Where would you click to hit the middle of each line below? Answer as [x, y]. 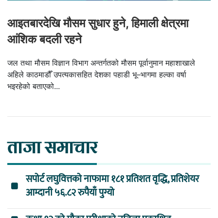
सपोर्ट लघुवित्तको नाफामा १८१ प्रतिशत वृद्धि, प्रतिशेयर [112, 179]
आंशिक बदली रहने [45, 39]
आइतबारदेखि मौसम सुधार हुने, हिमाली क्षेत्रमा [98, 23]
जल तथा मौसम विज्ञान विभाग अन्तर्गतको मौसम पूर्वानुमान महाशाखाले [101, 63]
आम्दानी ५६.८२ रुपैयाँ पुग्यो [70, 193]
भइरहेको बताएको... [34, 86]
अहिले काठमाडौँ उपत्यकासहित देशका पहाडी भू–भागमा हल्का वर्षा [97, 75]
